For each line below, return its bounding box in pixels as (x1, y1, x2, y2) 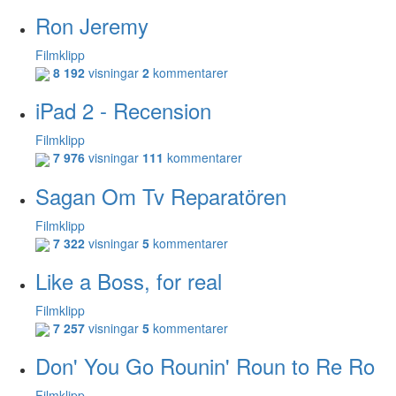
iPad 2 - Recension (35, 95, 211, 126)
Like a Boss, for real (35, 264, 222, 296)
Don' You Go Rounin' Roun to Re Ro (35, 350, 375, 382)
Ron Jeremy (35, 9, 148, 41)
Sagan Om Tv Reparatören (35, 179, 286, 211)
